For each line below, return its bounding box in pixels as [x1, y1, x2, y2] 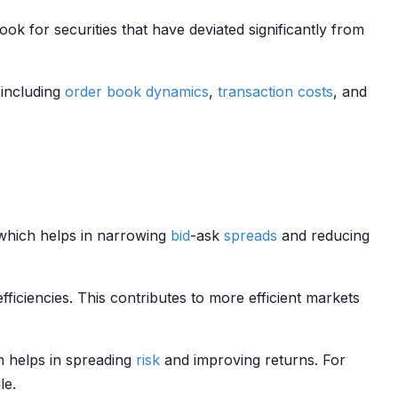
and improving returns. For [160, 351, 346, 369]
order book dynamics [65, 83, 209, 100]
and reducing [277, 227, 370, 244]
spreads [224, 227, 277, 244]
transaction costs [218, 83, 333, 100]
